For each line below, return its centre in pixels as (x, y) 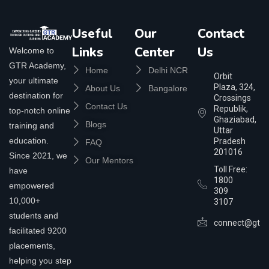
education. (29, 141)
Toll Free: (230, 169)
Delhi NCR (168, 70)
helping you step (40, 261)
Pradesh (229, 141)
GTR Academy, (38, 66)
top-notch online (40, 111)
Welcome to (32, 51)
